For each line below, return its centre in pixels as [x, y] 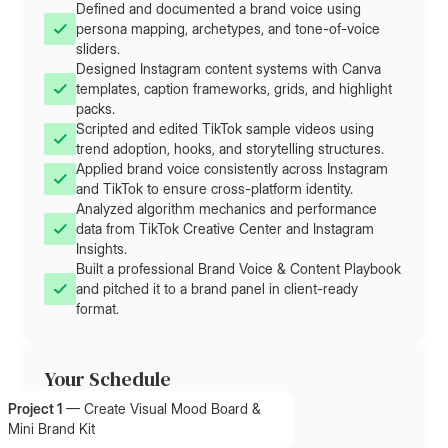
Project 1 [35, 408]
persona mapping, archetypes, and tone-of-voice [228, 28]
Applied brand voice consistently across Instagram [232, 168]
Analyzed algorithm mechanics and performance [226, 208]
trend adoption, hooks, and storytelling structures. [230, 148]
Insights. [101, 248]
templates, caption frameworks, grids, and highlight [234, 88]
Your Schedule [107, 379]
